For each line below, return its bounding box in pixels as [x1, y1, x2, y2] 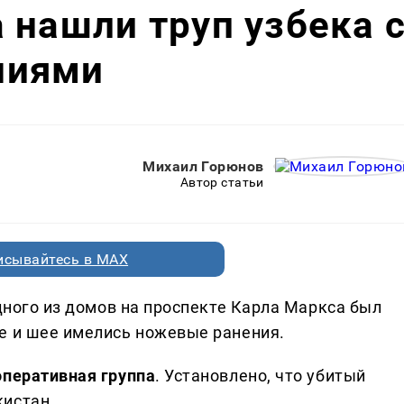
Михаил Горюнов [142, 158, 264, 176]
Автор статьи [179, 175, 264, 190]
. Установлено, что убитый [155, 365, 366, 385]
